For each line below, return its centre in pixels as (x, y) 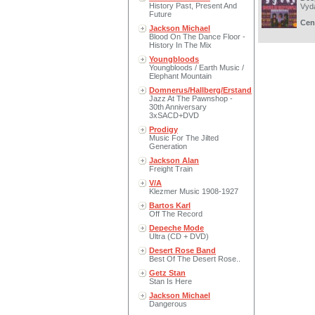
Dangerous (168, 304)
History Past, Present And (193, 6)
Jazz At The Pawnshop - (191, 98)
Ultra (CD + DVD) (179, 236)
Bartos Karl (170, 205)
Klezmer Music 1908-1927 (194, 191)
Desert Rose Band (182, 250)
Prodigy (163, 129)
